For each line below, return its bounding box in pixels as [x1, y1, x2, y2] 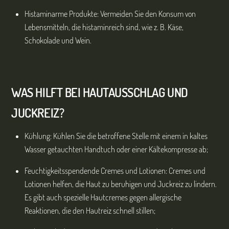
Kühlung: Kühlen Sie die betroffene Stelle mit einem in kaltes [25, 131, 208, 142]
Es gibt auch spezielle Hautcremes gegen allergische [25, 192, 181, 203]
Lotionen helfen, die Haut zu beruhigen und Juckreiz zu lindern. [25, 179, 217, 190]
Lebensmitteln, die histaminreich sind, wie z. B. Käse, [25, 22, 184, 33]
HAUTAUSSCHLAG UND [82, 84, 188, 101]
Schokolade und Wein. [25, 35, 91, 46]
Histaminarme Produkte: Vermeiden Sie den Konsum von [25, 9, 196, 19]
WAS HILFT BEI [11, 84, 81, 101]
